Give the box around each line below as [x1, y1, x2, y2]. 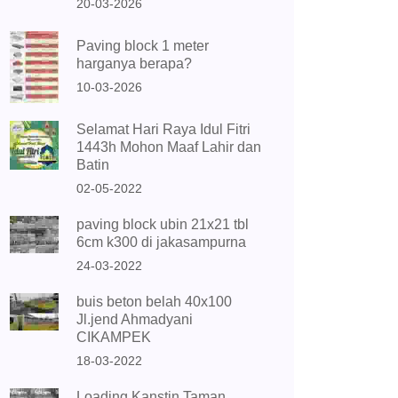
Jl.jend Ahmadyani [76, 312, 193, 328]
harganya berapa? [76, 56, 192, 72]
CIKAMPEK [76, 330, 151, 346]
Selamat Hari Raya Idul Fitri [76, 122, 251, 138]
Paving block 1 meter [76, 38, 209, 54]
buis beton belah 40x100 [76, 294, 232, 310]
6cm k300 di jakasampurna [76, 235, 246, 251]
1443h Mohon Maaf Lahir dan [76, 139, 261, 155]
